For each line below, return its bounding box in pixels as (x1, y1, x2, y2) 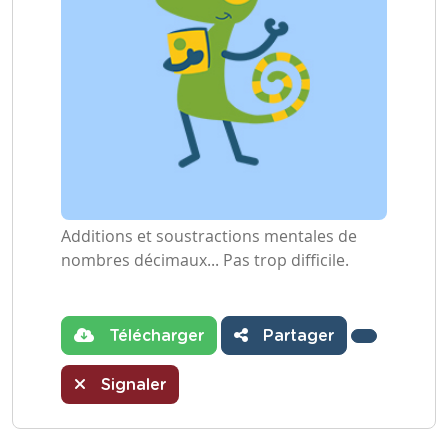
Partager (258, 328, 334, 344)
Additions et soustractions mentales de (61, 225, 357, 247)
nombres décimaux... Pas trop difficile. (61, 249, 349, 271)
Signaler (96, 377, 166, 393)
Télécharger (104, 328, 204, 344)
